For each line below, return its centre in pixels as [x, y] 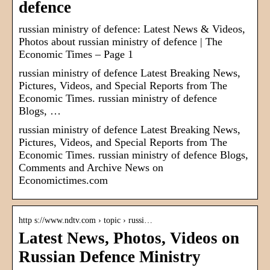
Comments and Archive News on [91, 168]
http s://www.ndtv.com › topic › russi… [86, 221]
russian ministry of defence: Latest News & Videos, [132, 29]
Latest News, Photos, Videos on [129, 238]
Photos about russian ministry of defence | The [121, 42]
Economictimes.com [63, 181]
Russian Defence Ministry [110, 257]
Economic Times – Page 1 [76, 55]
